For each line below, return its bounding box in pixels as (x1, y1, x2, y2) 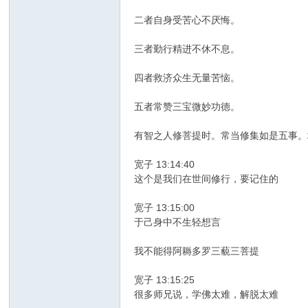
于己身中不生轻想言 (134, 217, 221, 228)
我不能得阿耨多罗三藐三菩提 (134, 245, 260, 257)
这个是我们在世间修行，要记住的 (134, 173, 279, 185)
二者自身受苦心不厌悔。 (134, 14, 241, 26)
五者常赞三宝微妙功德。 (134, 101, 241, 113)
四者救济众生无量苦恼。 (134, 72, 241, 84)
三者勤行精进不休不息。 (134, 43, 241, 55)
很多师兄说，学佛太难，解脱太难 (134, 289, 279, 300)
